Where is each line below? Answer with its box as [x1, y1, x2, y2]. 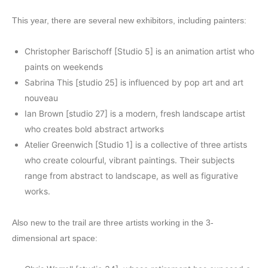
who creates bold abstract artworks [25, 124, 164, 134]
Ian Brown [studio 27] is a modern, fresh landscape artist [25, 108, 245, 118]
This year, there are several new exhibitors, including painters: [12, 16, 246, 25]
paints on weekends [25, 62, 103, 72]
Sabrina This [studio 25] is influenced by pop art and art [25, 77, 243, 87]
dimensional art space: [12, 233, 98, 243]
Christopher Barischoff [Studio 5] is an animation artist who [25, 46, 254, 56]
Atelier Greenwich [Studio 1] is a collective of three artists [25, 139, 247, 150]
